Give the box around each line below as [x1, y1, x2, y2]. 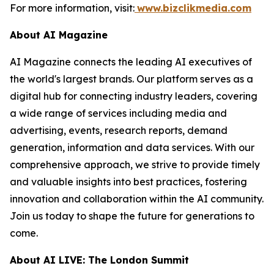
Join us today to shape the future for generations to [10, 210, 254, 222]
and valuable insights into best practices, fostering [10, 176, 247, 188]
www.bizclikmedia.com [137, 2, 251, 14]
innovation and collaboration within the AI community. [10, 193, 264, 205]
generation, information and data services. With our [10, 141, 254, 154]
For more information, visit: [10, 2, 135, 14]
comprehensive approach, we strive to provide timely [10, 158, 260, 171]
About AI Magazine [10, 29, 108, 41]
